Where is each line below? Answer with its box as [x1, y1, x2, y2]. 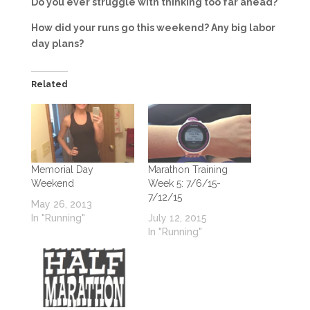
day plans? [30, 37, 84, 49]
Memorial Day [30, 164, 93, 175]
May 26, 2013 [30, 199, 92, 210]
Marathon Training [147, 164, 228, 175]
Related [30, 79, 68, 89]
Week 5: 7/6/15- [147, 178, 221, 189]
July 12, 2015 [147, 212, 207, 224]
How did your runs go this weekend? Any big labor [30, 21, 275, 33]
